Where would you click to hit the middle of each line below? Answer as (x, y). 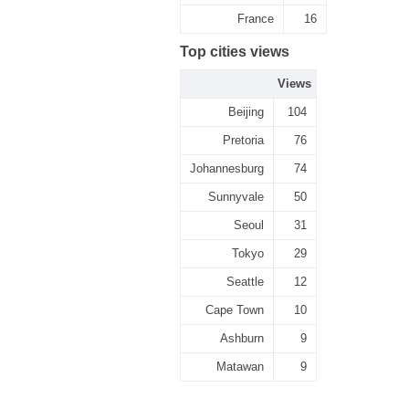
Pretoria (243, 140)
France (256, 19)
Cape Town (235, 310)
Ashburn (242, 338)
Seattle (245, 282)
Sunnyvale (236, 197)
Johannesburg (227, 168)
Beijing (246, 112)
